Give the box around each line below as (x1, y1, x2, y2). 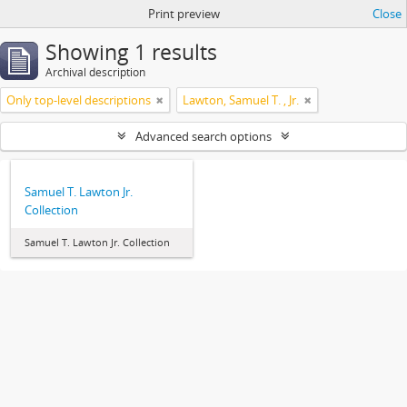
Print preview (147, 5, 220, 22)
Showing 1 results (45, 38, 217, 66)
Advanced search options (135, 128, 272, 144)
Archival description (45, 65, 145, 80)
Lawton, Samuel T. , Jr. (183, 92, 299, 108)
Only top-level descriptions (6, 92, 151, 108)
